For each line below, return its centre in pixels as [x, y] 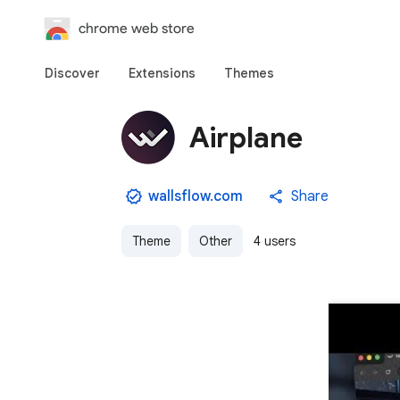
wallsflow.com [196, 196]
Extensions [162, 73]
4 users [275, 241]
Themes [249, 73]
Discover [72, 73]
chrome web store [137, 28]
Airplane [246, 137]
